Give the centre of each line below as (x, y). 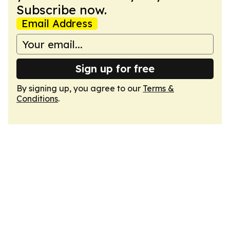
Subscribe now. (62, 10)
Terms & (158, 88)
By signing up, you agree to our (80, 88)
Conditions (37, 99)
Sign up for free (115, 69)
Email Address (57, 23)
